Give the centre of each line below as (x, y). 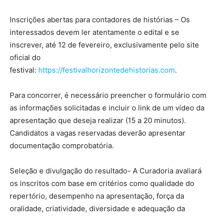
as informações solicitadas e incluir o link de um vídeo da (107, 108)
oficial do (25, 58)
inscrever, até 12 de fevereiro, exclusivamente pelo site (104, 45)
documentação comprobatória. (62, 146)
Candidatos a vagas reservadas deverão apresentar (98, 133)
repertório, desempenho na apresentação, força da (97, 196)
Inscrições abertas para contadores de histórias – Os (100, 20)
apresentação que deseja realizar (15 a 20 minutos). (98, 121)
